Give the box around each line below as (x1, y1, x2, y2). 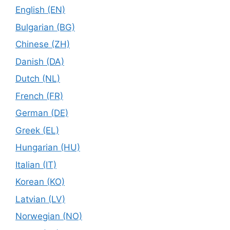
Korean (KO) (15, 177, 65, 187)
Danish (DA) (15, 56, 64, 67)
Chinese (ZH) (15, 39, 70, 49)
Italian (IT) (15, 159, 56, 170)
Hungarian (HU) (15, 142, 80, 152)
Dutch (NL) (15, 73, 60, 84)
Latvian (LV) (15, 194, 65, 204)
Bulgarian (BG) (15, 22, 75, 32)
